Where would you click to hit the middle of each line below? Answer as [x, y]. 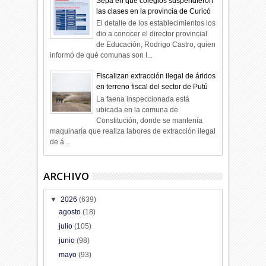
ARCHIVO [66, 176]
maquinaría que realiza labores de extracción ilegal [133, 131]
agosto [70, 212]
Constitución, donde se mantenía [150, 120]
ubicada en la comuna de [137, 110]
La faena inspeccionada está [143, 99]
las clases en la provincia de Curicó [154, 12]
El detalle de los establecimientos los [156, 23]
